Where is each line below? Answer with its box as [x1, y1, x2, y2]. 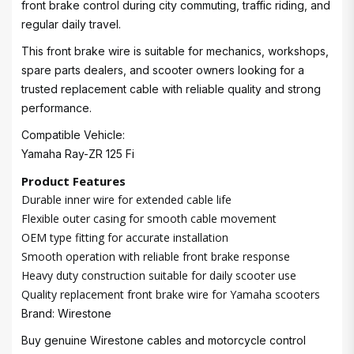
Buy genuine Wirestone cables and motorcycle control [21, 333, 306, 347]
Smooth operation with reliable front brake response [21, 249, 290, 264]
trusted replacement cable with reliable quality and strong [21, 82, 321, 96]
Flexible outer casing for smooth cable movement [21, 211, 277, 226]
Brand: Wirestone [21, 307, 111, 320]
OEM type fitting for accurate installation [21, 230, 228, 245]
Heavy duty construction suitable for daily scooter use [21, 268, 296, 283]
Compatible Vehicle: [21, 128, 125, 141]
